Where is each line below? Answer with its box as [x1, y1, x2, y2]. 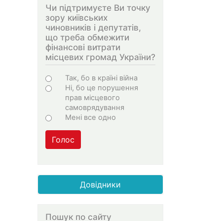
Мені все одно [65, 113, 116, 122]
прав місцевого [65, 93, 120, 103]
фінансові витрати [45, 41, 120, 52]
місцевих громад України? [45, 51, 155, 62]
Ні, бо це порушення [65, 83, 138, 93]
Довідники [80, 180, 121, 190]
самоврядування [65, 103, 124, 112]
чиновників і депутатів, [45, 22, 141, 33]
